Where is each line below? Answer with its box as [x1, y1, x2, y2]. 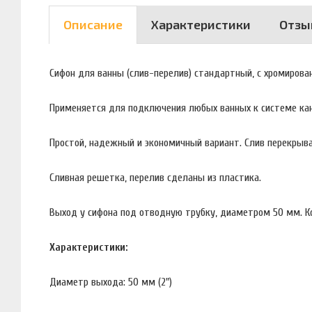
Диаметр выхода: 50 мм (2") [49, 275, 172, 288]
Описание [63, 17, 123, 33]
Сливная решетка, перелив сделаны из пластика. [49, 171, 261, 184]
